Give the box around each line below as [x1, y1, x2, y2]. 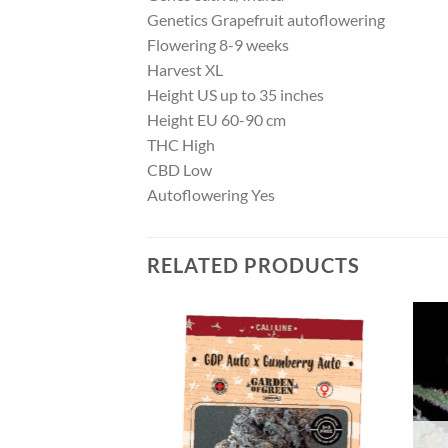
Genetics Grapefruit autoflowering [147, 10, 385, 30]
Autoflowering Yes [147, 185, 275, 205]
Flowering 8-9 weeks [147, 35, 289, 55]
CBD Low [147, 160, 212, 180]
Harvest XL [147, 60, 223, 80]
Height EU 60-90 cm [147, 110, 286, 130]
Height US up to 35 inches [147, 85, 324, 105]
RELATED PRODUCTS [147, 253, 360, 278]
